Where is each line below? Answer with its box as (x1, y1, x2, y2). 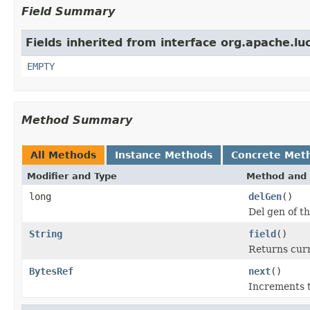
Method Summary (21, 113, 132, 127)
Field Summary (21, 4, 115, 18)
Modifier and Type (27, 170, 117, 181)
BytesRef (29, 265, 73, 277)
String (29, 228, 62, 239)
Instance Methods (115, 149, 212, 161)
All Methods (30, 149, 96, 161)
